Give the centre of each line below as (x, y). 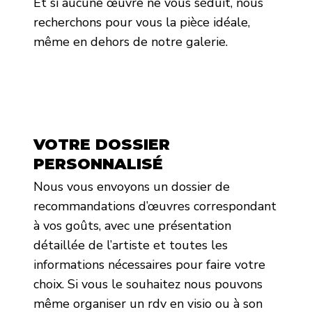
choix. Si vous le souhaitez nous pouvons (148, 284)
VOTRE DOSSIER (101, 144)
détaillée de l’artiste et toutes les (130, 245)
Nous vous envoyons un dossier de (131, 187)
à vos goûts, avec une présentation (132, 226)
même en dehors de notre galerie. (130, 41)
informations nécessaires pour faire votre (149, 265)
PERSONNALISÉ (98, 164)
